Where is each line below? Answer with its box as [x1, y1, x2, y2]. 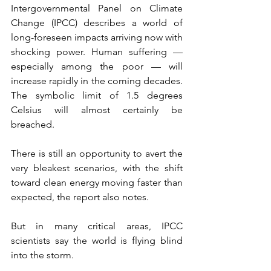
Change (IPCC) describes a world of [11, 17, 183, 29]
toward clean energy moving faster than [11, 177, 183, 189]
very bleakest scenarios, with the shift [11, 162, 183, 174]
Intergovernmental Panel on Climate [11, 2, 183, 15]
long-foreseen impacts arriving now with [11, 31, 183, 44]
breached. [11, 119, 54, 131]
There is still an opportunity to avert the [11, 148, 183, 160]
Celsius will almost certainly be [11, 104, 183, 116]
